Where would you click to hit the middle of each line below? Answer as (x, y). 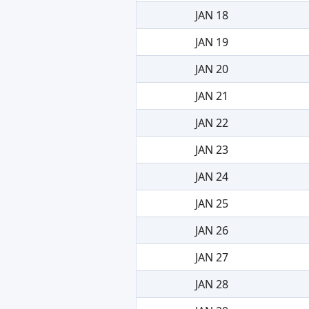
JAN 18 (211, 15)
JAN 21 (211, 96)
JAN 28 (211, 284)
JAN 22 (211, 122)
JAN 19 (211, 42)
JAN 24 (211, 176)
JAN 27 (211, 257)
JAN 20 (211, 69)
